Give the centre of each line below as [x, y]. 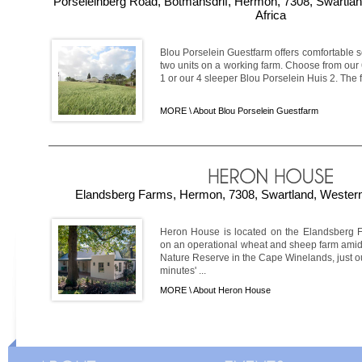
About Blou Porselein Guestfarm [256, 110]
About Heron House [232, 290]
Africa [271, 15]
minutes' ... [183, 270]
